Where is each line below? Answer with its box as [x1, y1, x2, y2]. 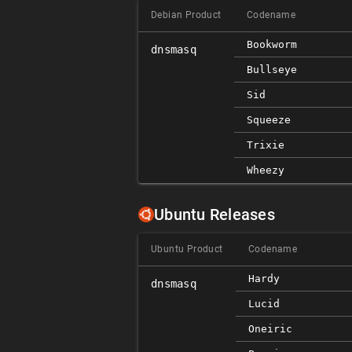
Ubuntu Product [151, 244, 223, 255]
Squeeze [247, 114, 291, 126]
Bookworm [247, 38, 297, 50]
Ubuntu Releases [154, 205, 275, 224]
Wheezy [247, 164, 284, 176]
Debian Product [151, 9, 222, 20]
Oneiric [248, 323, 292, 335]
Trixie [247, 139, 284, 151]
